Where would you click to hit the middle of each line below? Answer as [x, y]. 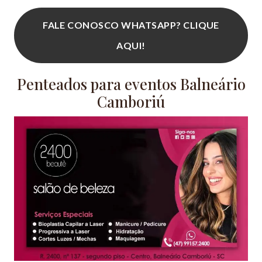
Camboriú [131, 101]
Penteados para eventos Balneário [131, 84]
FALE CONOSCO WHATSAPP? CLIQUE [131, 25]
